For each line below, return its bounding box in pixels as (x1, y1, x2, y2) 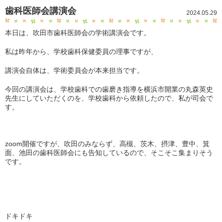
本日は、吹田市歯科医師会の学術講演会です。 (5, 29, 151, 37)
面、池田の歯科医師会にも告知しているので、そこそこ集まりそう (5, 149, 213, 157)
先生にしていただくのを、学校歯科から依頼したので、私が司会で (5, 94, 213, 102)
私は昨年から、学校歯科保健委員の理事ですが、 (5, 48, 158, 55)
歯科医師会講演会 (5, 6, 76, 16)
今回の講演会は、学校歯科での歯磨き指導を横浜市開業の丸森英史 (5, 85, 213, 93)
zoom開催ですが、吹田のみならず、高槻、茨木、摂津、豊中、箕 (5, 140, 210, 148)
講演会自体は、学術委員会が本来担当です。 (5, 66, 144, 74)
